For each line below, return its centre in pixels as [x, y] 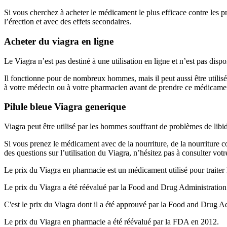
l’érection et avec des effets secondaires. [68, 22]
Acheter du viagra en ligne [59, 41]
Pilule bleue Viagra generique [65, 107]
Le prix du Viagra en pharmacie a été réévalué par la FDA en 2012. [111, 221]
